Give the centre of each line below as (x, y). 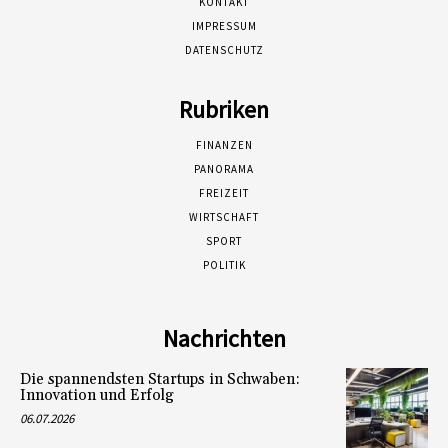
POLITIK (224, 265)
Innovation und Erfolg (97, 396)
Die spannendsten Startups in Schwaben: (160, 380)
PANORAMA (224, 169)
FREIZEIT (224, 193)
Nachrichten (224, 339)
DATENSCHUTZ (224, 50)
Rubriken (224, 110)
